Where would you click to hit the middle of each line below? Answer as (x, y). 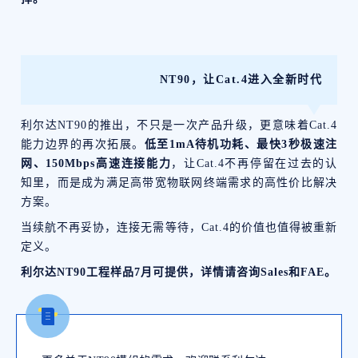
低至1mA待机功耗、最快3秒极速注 (241, 144)
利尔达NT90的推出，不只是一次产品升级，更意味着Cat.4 (179, 125)
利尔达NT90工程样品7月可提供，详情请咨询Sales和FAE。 (179, 272)
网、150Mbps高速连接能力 (96, 163)
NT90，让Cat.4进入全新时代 (241, 79)
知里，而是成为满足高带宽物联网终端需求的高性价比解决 (179, 182)
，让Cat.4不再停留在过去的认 (255, 163)
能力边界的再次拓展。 (83, 144)
